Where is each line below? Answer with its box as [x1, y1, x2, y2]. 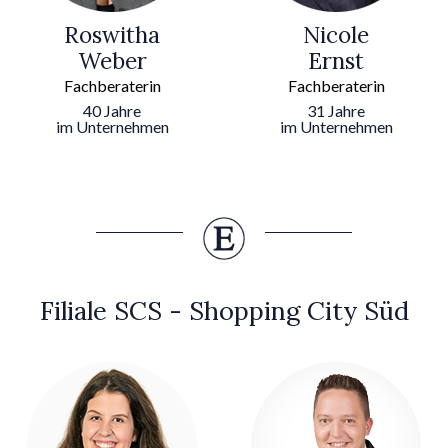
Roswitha [64, 19, 160, 49]
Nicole [303, 19, 369, 49]
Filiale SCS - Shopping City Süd [39, 293, 409, 327]
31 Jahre [307, 100, 365, 120]
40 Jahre [83, 100, 141, 120]
